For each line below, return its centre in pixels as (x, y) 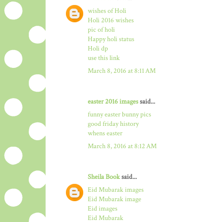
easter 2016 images (113, 101)
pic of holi (101, 29)
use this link (104, 58)
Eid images (103, 208)
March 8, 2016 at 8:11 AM (122, 71)
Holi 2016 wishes (111, 20)
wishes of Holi (107, 11)
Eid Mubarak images (116, 190)
